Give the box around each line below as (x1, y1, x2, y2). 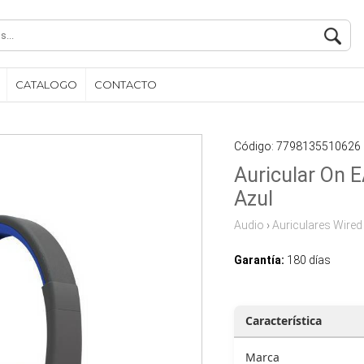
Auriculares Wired (271, 219, 362, 232)
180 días (284, 253, 331, 266)
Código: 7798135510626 (233, 140, 361, 153)
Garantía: (233, 253, 284, 266)
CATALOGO (15, 78, 77, 91)
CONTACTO (94, 78, 157, 91)
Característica (245, 313, 322, 328)
